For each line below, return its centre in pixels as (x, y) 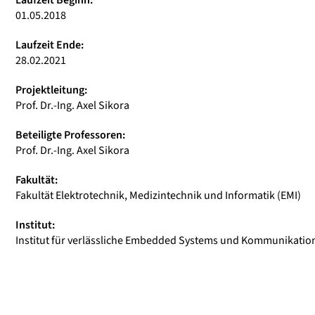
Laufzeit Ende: (50, 45)
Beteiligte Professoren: (70, 135)
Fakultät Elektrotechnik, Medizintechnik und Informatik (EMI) (158, 195)
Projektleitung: (51, 90)
